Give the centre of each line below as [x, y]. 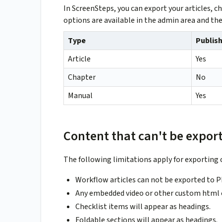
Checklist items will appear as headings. [143, 207]
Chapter [82, 78]
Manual [80, 96]
